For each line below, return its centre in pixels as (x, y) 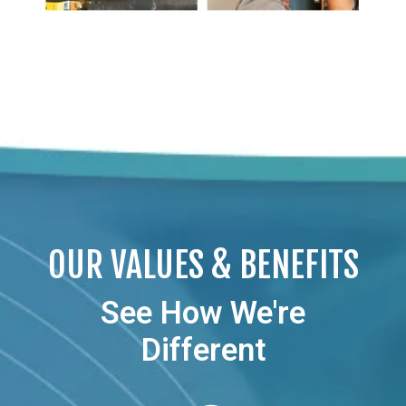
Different (203, 349)
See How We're (203, 312)
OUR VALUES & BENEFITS (203, 265)
